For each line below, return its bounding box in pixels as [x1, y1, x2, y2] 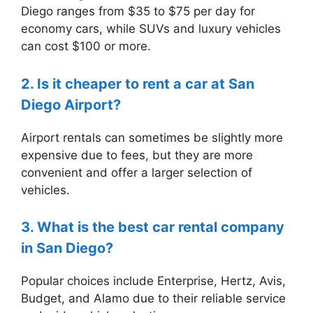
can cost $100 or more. [21, 39, 151, 54]
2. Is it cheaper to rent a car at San [21, 75, 254, 92]
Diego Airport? [21, 96, 121, 113]
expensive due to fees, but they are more [21, 147, 253, 162]
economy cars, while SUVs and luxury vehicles [21, 22, 281, 36]
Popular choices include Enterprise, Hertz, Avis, [21, 274, 286, 289]
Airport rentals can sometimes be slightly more [21, 130, 283, 145]
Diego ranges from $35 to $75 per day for [21, 4, 255, 19]
